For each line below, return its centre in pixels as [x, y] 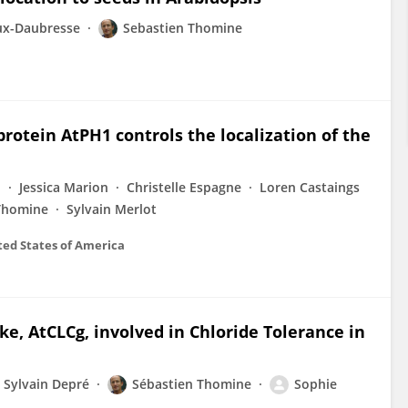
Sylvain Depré [46, 384]
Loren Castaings [310, 187]
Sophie [316, 384]
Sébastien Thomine [192, 384]
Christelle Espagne [184, 187]
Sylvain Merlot [112, 209]
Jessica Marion [64, 187]
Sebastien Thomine [183, 28]
